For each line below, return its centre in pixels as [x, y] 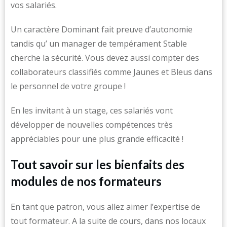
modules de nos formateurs [86, 181]
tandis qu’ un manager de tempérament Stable [99, 44]
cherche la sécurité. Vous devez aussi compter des [105, 58]
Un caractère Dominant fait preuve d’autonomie [102, 29]
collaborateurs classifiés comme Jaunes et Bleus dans [111, 72]
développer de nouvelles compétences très [92, 125]
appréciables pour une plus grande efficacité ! [97, 139]
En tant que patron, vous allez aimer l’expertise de [105, 207]
